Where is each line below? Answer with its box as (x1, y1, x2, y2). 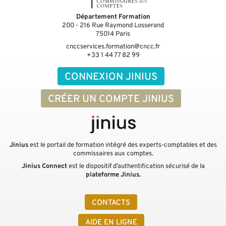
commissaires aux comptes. (73, 150, 153, 158)
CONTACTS (92, 198, 130, 208)
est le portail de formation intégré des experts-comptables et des (28, 141, 217, 150)
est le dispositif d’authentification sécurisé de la (67, 162, 205, 171)
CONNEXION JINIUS (65, 70, 157, 84)
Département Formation (76, 13, 150, 22)
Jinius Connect (21, 162, 67, 171)
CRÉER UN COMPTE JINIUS (48, 92, 174, 106)
